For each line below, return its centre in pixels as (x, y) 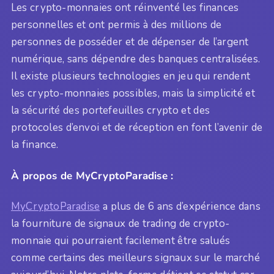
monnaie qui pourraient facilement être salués (121, 241)
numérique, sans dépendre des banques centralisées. (136, 59)
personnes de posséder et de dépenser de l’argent (130, 42)
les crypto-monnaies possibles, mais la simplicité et (133, 94)
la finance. (35, 145)
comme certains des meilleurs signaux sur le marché (135, 258)
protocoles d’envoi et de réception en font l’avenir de (137, 128)
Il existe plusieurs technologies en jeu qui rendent (131, 76)
